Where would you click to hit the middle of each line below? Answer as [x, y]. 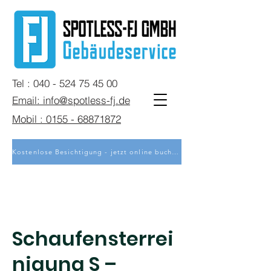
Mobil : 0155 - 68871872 [67, 119]
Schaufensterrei [93, 239]
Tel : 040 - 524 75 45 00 [65, 83]
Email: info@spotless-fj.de [71, 100]
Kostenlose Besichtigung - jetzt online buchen [175, 152]
